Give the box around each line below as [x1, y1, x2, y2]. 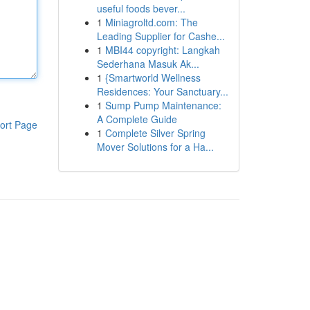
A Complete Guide [96, 112, 177, 126]
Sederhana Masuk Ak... [96, 57, 199, 71]
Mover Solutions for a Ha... [96, 140, 214, 154]
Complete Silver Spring [104, 126, 206, 140]
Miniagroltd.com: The [104, 15, 198, 29]
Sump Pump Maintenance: [104, 98, 221, 112]
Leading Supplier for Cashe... [96, 29, 225, 43]
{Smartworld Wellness [104, 71, 201, 84]
